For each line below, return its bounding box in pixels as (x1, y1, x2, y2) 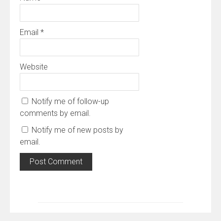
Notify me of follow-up (32, 96, 109, 106)
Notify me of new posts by (32, 125, 123, 135)
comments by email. (20, 108, 91, 118)
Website (20, 62, 48, 72)
